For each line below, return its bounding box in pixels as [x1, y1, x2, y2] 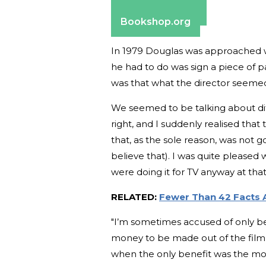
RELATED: [111, 191, 159, 202]
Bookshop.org [121, 15, 191, 27]
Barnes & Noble [121, 4, 197, 16]
